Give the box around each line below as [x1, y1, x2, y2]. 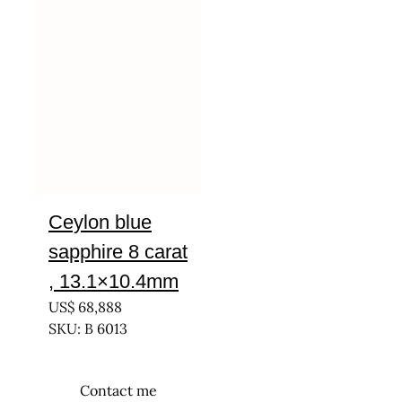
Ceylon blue [48, 211, 152, 233]
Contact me [79, 381, 157, 399]
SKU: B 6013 [48, 319, 127, 337]
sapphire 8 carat [48, 240, 188, 263]
